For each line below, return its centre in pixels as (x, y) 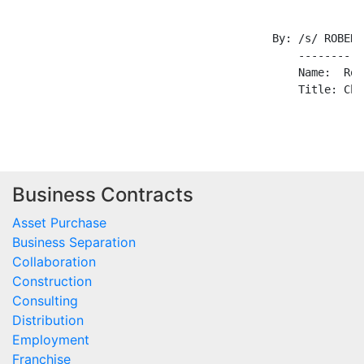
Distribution (48, 321)
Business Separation (74, 243)
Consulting (45, 301)
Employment (51, 340)
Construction (52, 282)
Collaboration (54, 262)
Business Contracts (103, 195)
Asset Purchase (59, 223)
